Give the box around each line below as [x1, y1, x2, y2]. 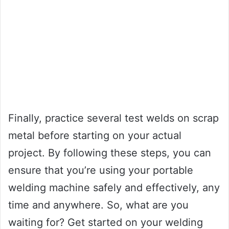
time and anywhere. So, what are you [8, 199, 189, 212]
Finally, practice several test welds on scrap [8, 112, 219, 125]
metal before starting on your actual [8, 129, 181, 142]
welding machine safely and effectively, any [8, 181, 220, 194]
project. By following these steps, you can [8, 147, 211, 159]
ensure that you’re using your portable [8, 164, 193, 177]
